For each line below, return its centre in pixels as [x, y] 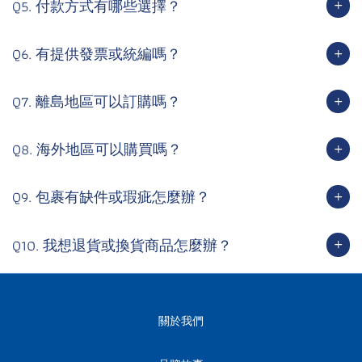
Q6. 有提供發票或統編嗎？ [97, 53]
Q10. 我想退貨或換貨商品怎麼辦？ [122, 245]
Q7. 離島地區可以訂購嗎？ [97, 101]
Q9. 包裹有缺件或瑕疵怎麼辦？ [111, 197]
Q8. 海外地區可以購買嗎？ [97, 149]
